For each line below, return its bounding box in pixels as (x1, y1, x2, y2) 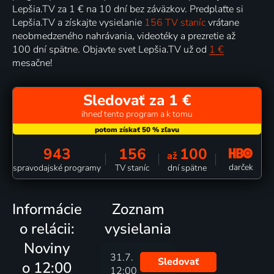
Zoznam (111, 199, 165, 219)
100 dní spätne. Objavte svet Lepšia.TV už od (12, 43, 209, 57)
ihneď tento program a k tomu (81, 108, 193, 120)
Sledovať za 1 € (83, 90, 191, 111)
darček (228, 161, 253, 174)
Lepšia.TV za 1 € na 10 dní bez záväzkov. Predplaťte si (12, 2, 243, 17)
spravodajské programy (13, 161, 101, 174)
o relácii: (19, 218, 75, 239)
